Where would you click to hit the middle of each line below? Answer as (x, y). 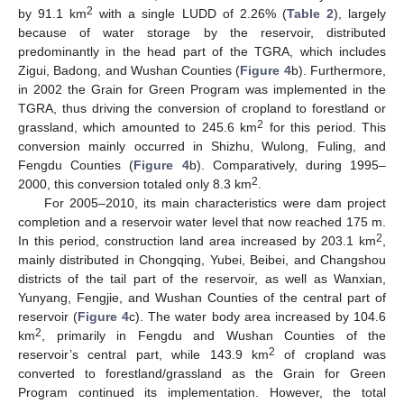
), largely (360, 14)
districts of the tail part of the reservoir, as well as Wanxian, (202, 279)
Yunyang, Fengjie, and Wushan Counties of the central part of (202, 298)
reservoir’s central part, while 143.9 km (143, 355)
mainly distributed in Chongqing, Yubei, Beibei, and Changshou (202, 260)
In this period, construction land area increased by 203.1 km (197, 241)
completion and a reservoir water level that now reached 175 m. (202, 222)
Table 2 (310, 14)
